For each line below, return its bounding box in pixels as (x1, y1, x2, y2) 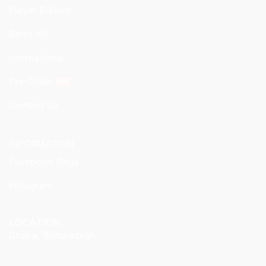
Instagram (9, 179, 53, 192)
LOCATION (9, 216, 61, 229)
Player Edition (9, 4, 71, 17)
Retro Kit (9, 28, 47, 40)
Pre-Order (9, 75, 53, 88)
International (9, 52, 64, 64)
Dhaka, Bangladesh (9, 229, 95, 242)
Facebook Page (9, 156, 79, 168)
